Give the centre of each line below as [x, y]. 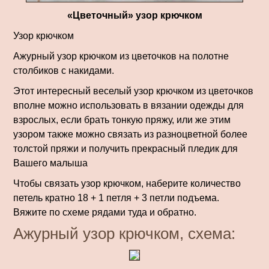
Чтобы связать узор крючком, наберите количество [127, 184]
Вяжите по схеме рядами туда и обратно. [105, 213]
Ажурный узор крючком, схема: [124, 234]
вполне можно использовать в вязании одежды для [128, 106]
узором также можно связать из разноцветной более [130, 134]
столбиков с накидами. [64, 71]
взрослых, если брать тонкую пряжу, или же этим [122, 120]
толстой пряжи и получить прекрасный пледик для [125, 149]
